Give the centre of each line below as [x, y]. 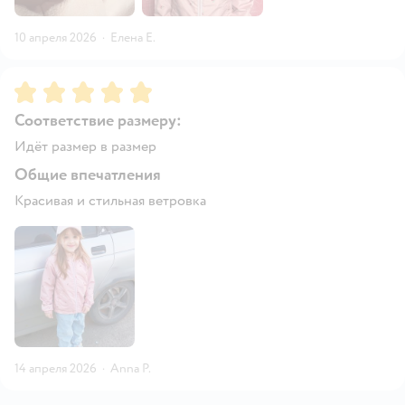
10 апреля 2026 [56, 38]
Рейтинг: [44, 89]
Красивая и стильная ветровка [110, 201]
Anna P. [131, 368]
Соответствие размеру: [98, 121]
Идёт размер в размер [85, 147]
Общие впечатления [88, 175]
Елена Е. [133, 38]
